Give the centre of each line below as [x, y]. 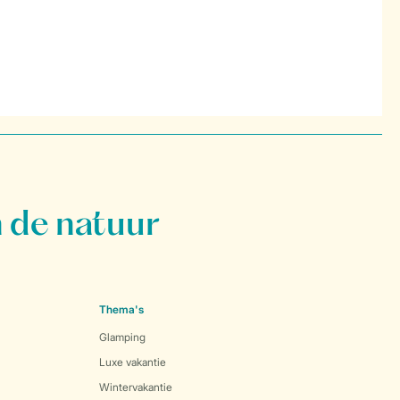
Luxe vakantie [133, 362]
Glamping [122, 337]
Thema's [121, 309]
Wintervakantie [136, 387]
